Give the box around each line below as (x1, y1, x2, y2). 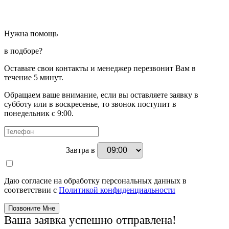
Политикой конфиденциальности (59, 185, 175, 194)
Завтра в (65, 145, 97, 154)
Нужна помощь (4, 29, 58, 38)
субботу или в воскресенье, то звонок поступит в (4, 99, 176, 108)
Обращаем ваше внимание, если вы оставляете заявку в (4, 90, 198, 99)
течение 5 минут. (4, 73, 63, 82)
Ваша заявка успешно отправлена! (4, 213, 176, 226)
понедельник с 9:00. (4, 108, 74, 118)
